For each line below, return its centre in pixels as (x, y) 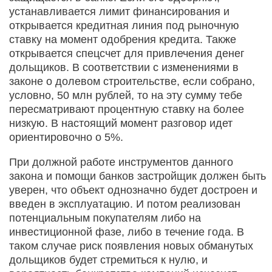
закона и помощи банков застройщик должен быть (138, 176)
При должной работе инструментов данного (121, 162)
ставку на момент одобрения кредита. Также (123, 39)
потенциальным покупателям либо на (105, 218)
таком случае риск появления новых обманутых (131, 246)
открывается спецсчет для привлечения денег (127, 53)
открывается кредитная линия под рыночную (124, 25)
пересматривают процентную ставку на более (127, 109)
